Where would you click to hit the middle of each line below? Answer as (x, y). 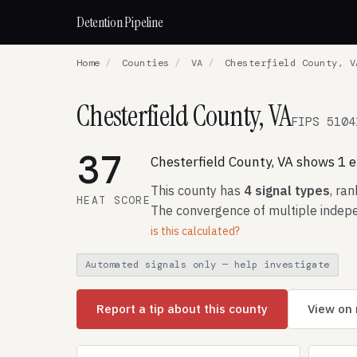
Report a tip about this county (182, 309)
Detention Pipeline (120, 22)
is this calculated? (195, 231)
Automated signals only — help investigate (208, 265)
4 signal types (287, 190)
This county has (197, 190)
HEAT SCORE (114, 200)
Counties (145, 63)
